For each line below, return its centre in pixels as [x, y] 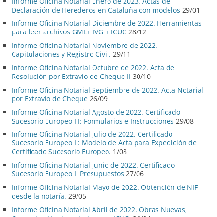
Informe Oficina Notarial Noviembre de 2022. [85, 46]
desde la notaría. [39, 196]
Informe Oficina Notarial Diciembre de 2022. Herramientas [107, 23]
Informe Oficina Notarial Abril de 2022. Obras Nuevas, [99, 209]
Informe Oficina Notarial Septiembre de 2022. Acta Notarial [108, 90]
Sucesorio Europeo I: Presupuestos [68, 174]
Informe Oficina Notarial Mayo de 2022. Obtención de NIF [105, 187]
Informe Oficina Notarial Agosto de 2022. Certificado [96, 112]
